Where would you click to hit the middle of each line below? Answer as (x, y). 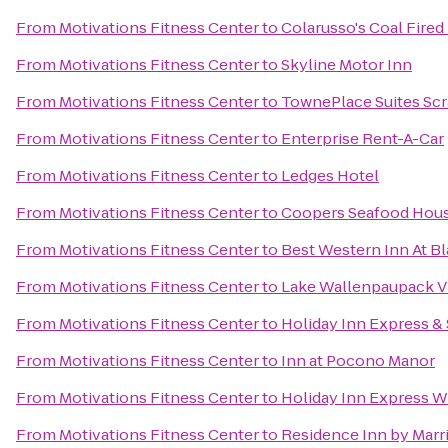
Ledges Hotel (330, 175)
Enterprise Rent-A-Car (362, 138)
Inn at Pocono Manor (358, 360)
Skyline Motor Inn (346, 64)
